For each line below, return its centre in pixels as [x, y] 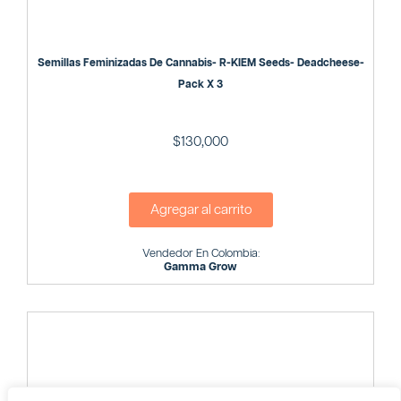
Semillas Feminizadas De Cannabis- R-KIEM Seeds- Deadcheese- [200, 64]
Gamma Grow [200, 267]
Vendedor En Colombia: [200, 253]
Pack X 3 [200, 85]
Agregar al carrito [200, 209]
